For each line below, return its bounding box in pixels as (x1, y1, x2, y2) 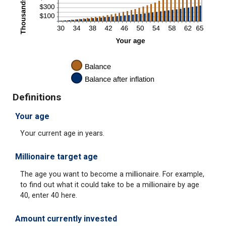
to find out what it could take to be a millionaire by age (20, 180, 199, 189)
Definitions (13, 91, 61, 103)
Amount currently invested (15, 213, 117, 223)
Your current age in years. (20, 129, 104, 138)
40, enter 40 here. (20, 191, 77, 200)
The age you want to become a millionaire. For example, (20, 169, 204, 179)
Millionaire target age (15, 152, 98, 162)
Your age (15, 111, 49, 121)
